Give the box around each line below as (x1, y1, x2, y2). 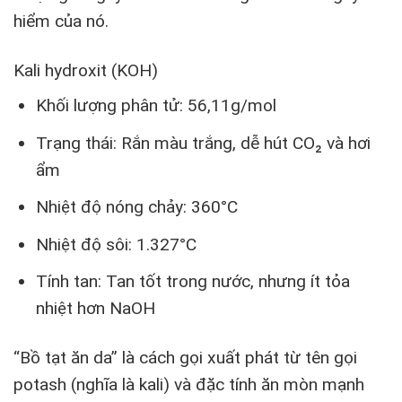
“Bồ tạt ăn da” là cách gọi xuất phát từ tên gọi (13, 347, 357, 369)
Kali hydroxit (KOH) (13, 59, 158, 81)
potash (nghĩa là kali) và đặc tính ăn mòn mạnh (13, 374, 364, 396)
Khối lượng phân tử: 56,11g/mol (35, 95, 276, 117)
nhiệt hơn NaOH (35, 298, 155, 319)
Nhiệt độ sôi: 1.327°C (35, 233, 197, 255)
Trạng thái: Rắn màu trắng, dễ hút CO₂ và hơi (35, 132, 371, 153)
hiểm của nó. (13, 10, 109, 31)
